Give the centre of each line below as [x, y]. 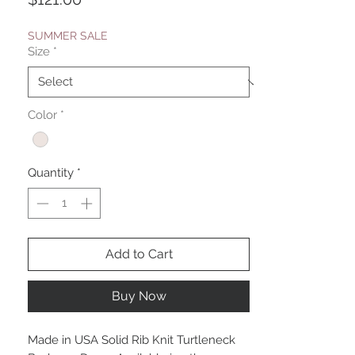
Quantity [51, 173]
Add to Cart [139, 254]
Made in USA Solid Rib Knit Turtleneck [132, 340]
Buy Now [139, 296]
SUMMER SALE [68, 36]
